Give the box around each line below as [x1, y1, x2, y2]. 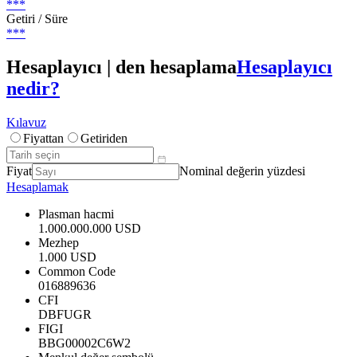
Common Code [38, 264, 116, 278]
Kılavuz [6, 115, 46, 129]
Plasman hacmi [38, 206, 114, 221]
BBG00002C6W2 [38, 335, 131, 350]
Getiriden [80, 131, 127, 145]
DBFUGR [38, 307, 92, 321]
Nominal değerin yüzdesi [179, 163, 305, 178]
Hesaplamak [6, 179, 69, 194]
